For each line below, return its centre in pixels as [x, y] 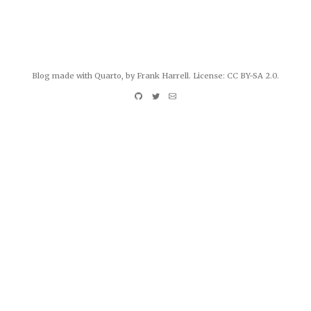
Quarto [108, 75]
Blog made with [63, 75]
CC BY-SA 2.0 [252, 75]
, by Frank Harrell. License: [174, 75]
